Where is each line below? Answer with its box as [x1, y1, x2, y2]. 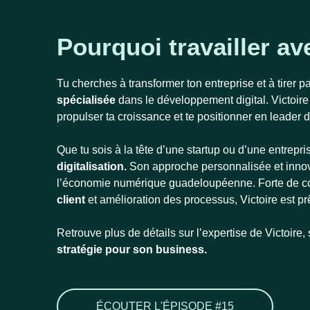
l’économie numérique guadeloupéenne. [57, 177, 258, 189]
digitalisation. [57, 161, 127, 172]
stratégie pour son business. [57, 244, 207, 255]
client [57, 194, 85, 206]
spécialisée [57, 94, 116, 106]
